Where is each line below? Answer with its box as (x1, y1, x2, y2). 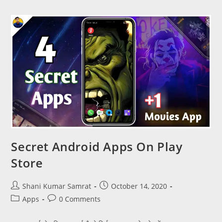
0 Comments (59, 194, 101, 204)
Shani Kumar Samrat (22, 181, 92, 191)
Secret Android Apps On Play (11, 138, 183, 155)
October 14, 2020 (111, 181, 167, 191)
